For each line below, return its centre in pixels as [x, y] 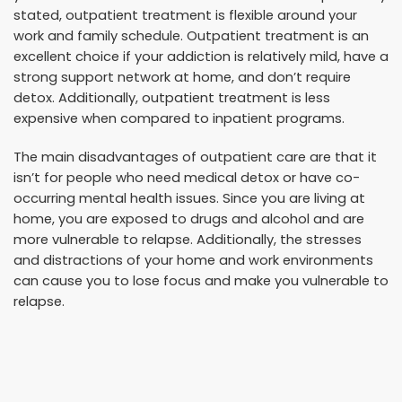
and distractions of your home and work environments [193, 261]
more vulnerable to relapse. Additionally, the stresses [188, 240]
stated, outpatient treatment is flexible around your [185, 16]
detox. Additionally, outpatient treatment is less [172, 98]
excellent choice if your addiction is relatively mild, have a [201, 57]
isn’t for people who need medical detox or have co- [187, 178]
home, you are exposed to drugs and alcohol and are [189, 219]
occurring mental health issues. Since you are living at [189, 199]
